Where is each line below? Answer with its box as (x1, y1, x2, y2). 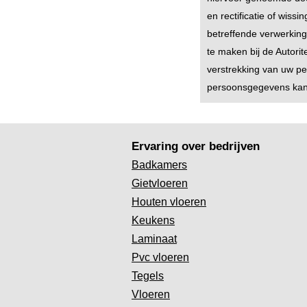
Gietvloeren (132, 177, 188, 189)
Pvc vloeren (132, 251, 189, 263)
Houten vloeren (132, 196, 206, 208)
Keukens (132, 214, 175, 226)
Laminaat (132, 233, 177, 245)
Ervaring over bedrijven (132, 139, 260, 153)
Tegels (132, 270, 164, 282)
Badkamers (132, 159, 187, 171)
